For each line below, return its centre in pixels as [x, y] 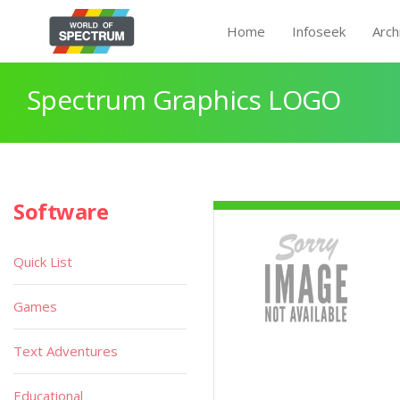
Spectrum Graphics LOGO [184, 100]
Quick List [43, 262]
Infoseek [319, 31]
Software [61, 211]
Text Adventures [66, 351]
